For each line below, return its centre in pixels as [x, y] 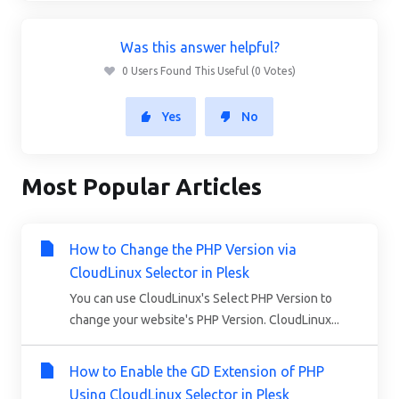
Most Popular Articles [142, 187]
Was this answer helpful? [199, 48]
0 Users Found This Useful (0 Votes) [208, 71]
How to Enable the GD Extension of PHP [197, 372]
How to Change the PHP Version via [183, 250]
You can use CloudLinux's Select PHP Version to [201, 299]
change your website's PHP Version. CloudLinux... [204, 320]
